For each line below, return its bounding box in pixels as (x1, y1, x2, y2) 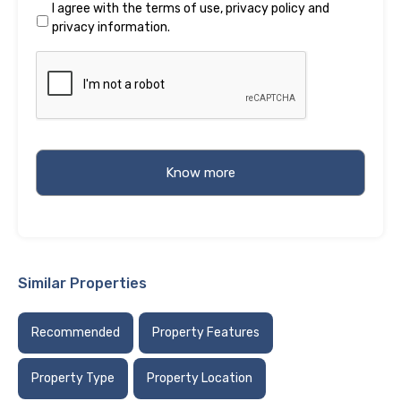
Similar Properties (18, 275, 147, 293)
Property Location (147, 371, 252, 387)
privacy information (52, 20, 167, 36)
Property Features (152, 325, 260, 341)
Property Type (31, 371, 115, 387)
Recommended (31, 325, 120, 341)
